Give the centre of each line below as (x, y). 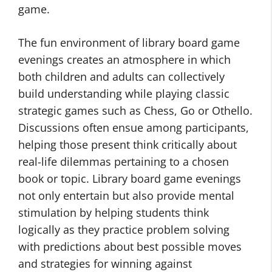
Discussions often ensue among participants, (134, 127)
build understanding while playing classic (124, 93)
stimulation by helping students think (114, 212)
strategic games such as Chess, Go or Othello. (135, 110)
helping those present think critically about (127, 144)
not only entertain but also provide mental (126, 195)
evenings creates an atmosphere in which (124, 59)
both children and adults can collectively (121, 76)
